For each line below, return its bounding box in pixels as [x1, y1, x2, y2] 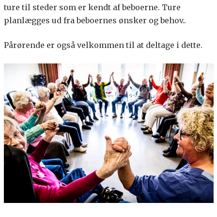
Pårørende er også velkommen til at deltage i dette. [3, 40, 202, 50]
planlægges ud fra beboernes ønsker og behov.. [3, 15, 186, 26]
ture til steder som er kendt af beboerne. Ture [3, 2, 181, 13]
